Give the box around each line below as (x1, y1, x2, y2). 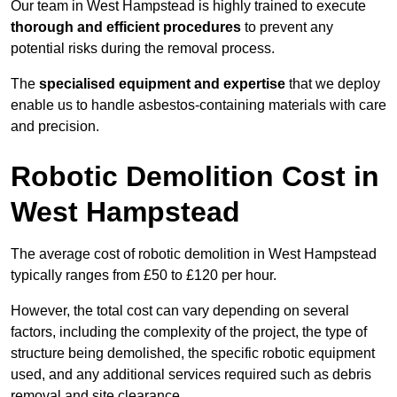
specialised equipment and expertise (39, 76, 285, 92)
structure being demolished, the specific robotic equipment (11, 346, 375, 362)
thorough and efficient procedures (11, 19, 241, 35)
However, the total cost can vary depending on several (11, 303, 349, 319)
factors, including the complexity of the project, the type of (11, 324, 367, 340)
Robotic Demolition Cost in (11, 160, 379, 193)
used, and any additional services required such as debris (11, 367, 371, 383)
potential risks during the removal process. (11, 41, 275, 57)
